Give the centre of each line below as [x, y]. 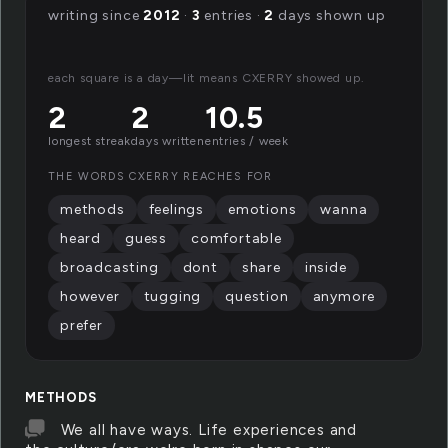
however [90, 296]
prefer [81, 325]
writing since [96, 15]
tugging [172, 296]
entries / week [247, 141]
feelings [176, 209]
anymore [344, 296]
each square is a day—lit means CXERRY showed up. [206, 78]
